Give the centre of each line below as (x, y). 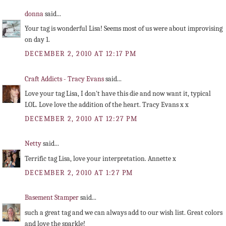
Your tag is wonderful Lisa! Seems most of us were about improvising (124, 28)
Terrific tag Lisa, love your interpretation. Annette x (100, 158)
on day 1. (37, 39)
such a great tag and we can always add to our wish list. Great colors (124, 212)
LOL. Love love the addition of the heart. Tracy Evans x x (107, 104)
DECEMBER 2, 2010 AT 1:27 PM (79, 173)
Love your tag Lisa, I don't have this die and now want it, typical (118, 93)
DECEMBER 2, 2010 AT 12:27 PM (81, 119)
